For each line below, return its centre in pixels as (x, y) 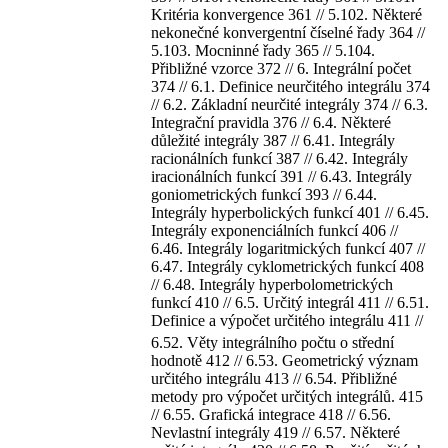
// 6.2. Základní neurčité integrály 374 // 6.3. (289, 104)
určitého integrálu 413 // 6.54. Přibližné (274, 378)
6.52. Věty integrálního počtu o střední (272, 342)
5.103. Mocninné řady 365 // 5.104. (263, 50)
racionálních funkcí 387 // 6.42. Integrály (279, 158)
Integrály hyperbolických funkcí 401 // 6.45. (290, 212)
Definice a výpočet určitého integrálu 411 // (287, 320)
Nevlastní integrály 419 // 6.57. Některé (275, 432)
